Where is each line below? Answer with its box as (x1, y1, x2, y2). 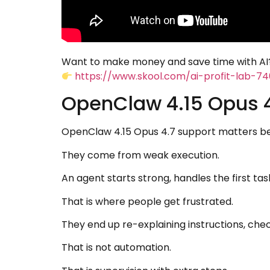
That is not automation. (61, 240, 171, 255)
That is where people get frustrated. (61, 194, 233, 209)
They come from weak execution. (61, 148, 219, 162)
